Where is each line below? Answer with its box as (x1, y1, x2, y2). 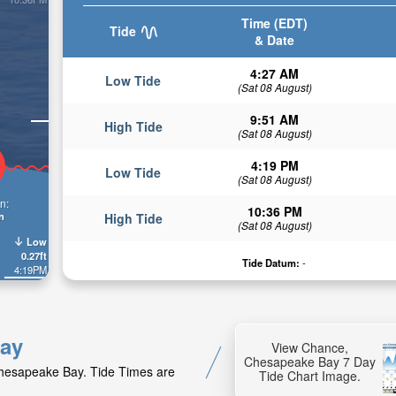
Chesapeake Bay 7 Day (243, 353, 376, 371)
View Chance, (270, 339, 348, 357)
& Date (255, 31, 294, 49)
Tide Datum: (242, 255, 301, 270)
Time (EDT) (241, 14, 308, 32)
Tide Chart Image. (258, 367, 361, 385)
